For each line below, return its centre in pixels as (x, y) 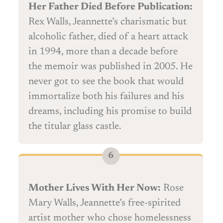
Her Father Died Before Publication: (111, 7)
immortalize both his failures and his (106, 97)
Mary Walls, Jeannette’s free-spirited (105, 203)
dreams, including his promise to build (110, 112)
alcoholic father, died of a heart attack (108, 37)
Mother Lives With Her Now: (95, 188)
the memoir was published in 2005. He (111, 67)
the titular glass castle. (75, 127)
